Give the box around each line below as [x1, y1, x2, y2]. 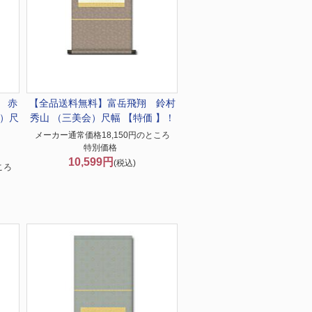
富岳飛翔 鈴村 [107, 97, 175, 109]
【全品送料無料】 [29, 97, 107, 109]
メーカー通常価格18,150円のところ [34, 130, 170, 140]
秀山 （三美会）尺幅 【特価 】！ [29, 112, 175, 123]
